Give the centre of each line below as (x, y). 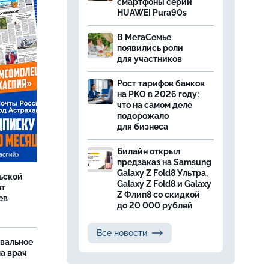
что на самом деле (155, 105)
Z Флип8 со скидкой (159, 195)
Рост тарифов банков (161, 83)
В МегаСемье (144, 37)
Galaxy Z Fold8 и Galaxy (164, 184)
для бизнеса (143, 127)
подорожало (143, 116)
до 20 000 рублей (155, 205)
